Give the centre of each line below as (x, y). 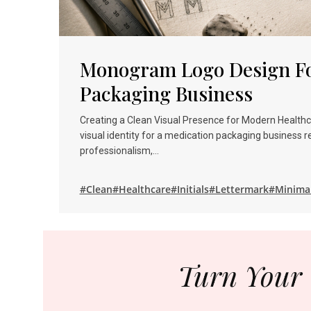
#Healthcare (141, 190)
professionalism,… (119, 151)
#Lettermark (238, 190)
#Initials (190, 190)
